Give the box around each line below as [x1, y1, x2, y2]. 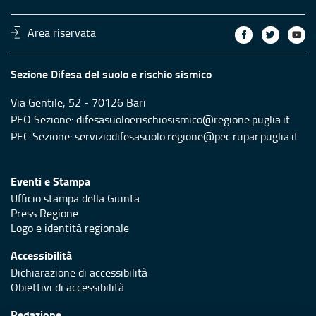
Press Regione [11, 205, 78, 221]
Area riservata [28, 24, 97, 40]
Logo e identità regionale [11, 219, 129, 236]
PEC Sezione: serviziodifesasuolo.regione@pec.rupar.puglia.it [11, 128, 301, 144]
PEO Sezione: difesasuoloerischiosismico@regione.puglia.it [11, 111, 290, 127]
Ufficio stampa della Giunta [11, 190, 140, 206]
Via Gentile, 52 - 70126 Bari [11, 94, 146, 110]
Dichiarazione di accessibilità [11, 264, 147, 280]
